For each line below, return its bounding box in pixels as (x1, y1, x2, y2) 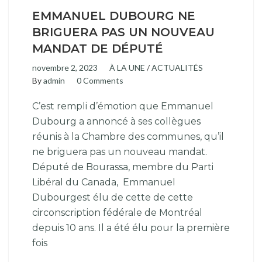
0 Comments (77, 75, 123, 86)
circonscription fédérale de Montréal (32, 207, 202, 219)
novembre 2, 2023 (32, 63, 98, 73)
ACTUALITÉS (151, 63, 203, 73)
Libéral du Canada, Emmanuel (32, 177, 175, 188)
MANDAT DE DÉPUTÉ (32, 42, 163, 56)
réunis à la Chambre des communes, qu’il (32, 131, 224, 143)
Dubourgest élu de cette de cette (32, 192, 193, 204)
